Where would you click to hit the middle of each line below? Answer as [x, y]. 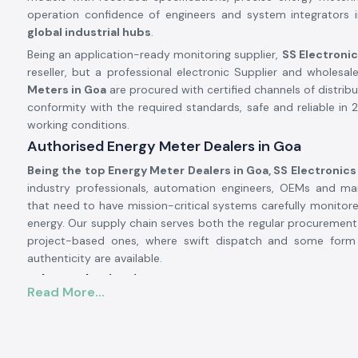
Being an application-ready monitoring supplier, [155, 54]
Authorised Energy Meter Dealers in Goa [164, 146]
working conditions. [78, 125]
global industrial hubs [89, 32]
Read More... [66, 292]
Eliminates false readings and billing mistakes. [159, 326]
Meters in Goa [67, 89]
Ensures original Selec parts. [113, 304]
